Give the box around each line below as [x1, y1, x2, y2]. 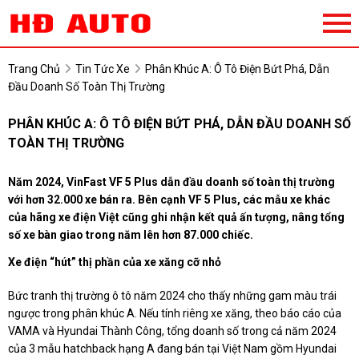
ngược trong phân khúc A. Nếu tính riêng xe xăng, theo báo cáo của [8, 307, 341, 321]
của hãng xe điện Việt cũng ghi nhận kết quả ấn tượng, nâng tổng [8, 211, 345, 224]
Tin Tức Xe [75, 63, 130, 76]
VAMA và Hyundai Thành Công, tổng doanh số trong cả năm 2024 [8, 325, 337, 338]
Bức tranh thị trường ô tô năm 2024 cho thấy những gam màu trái [8, 289, 337, 303]
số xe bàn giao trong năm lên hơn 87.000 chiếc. [8, 228, 253, 242]
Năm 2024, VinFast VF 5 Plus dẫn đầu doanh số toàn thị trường [8, 175, 335, 189]
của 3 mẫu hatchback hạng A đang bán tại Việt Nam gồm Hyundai [8, 342, 337, 356]
